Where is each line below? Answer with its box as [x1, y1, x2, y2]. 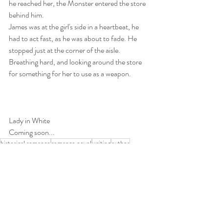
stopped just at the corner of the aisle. [9, 44, 122, 56]
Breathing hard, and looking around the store [9, 56, 143, 67]
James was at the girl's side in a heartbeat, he [9, 21, 140, 32]
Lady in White [9, 115, 51, 126]
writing [92, 138, 110, 148]
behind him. [9, 9, 45, 21]
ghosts [32, 149, 49, 159]
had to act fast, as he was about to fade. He [9, 33, 138, 44]
